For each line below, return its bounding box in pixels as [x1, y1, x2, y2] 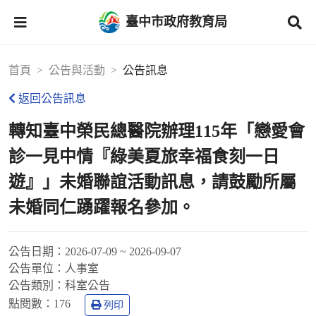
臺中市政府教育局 [126, 14, 227, 29]
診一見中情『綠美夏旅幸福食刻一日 [8, 147, 279, 166]
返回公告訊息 [18, 92, 86, 104]
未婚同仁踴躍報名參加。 [8, 198, 195, 217]
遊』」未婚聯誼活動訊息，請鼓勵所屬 [8, 173, 296, 191]
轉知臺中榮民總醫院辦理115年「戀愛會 [8, 122, 305, 140]
